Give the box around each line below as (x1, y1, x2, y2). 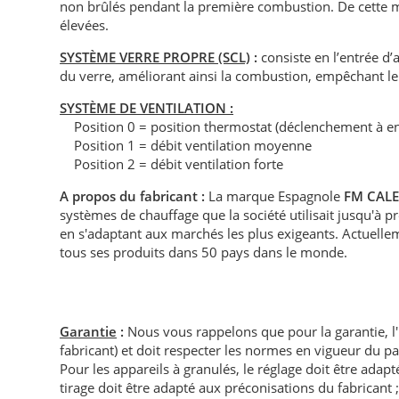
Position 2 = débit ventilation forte (60, 155, 284, 174)
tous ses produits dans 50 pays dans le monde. (60, 243, 348, 262)
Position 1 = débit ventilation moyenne (60, 136, 313, 155)
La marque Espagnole (208, 187, 341, 206)
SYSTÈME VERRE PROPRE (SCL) (60, 48, 251, 67)
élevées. (60, 16, 110, 35)
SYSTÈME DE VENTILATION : (60, 99, 234, 118)
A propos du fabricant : (60, 187, 209, 206)
